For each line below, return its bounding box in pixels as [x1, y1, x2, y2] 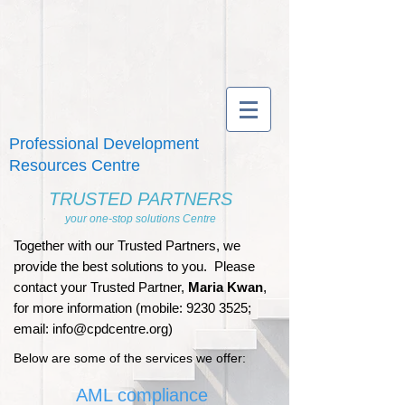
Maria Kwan [188, 279, 263, 295]
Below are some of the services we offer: [14, 351, 246, 365]
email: [14, 321, 52, 336]
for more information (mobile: [14, 300, 186, 316]
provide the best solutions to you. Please [14, 259, 255, 274]
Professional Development [9, 135, 199, 153]
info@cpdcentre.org [52, 321, 168, 336]
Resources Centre [9, 156, 140, 174]
